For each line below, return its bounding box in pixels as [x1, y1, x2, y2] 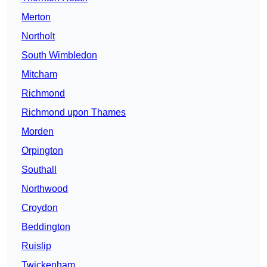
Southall [21, 164, 57, 175]
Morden [21, 126, 54, 137]
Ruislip [21, 241, 51, 252]
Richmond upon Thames [21, 107, 126, 118]
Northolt [21, 31, 55, 42]
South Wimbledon [21, 50, 97, 61]
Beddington [21, 222, 70, 232]
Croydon [21, 203, 58, 213]
